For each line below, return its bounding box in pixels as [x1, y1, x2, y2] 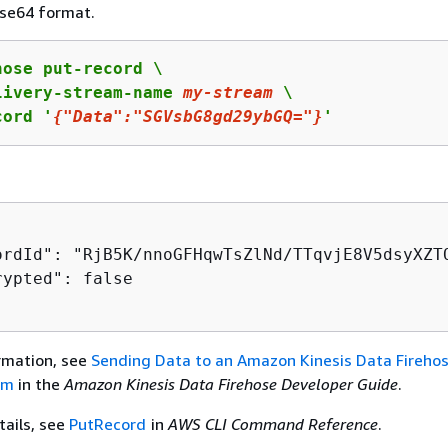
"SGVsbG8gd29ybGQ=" [132, 106, 313, 126]
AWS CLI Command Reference [168, 413, 379, 434]
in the [13, 373, 64, 394]
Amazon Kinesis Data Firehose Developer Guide [63, 373, 398, 394]
